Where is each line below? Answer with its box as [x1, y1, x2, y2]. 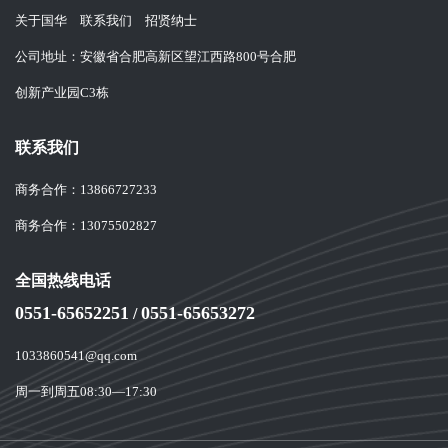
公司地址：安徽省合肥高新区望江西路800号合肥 [15, 50, 296, 65]
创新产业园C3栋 [15, 86, 109, 101]
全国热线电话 [15, 273, 111, 291]
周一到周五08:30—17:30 [15, 385, 157, 400]
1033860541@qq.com [15, 349, 137, 364]
